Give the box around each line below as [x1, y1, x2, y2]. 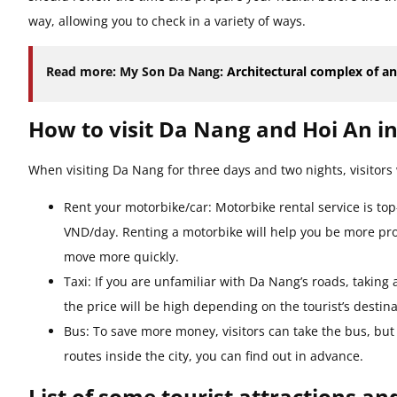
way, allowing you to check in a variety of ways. [28, 12, 306, 30]
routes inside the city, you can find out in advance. [64, 347, 363, 365]
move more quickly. [64, 248, 179, 266]
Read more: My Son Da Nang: [46, 63, 227, 81]
